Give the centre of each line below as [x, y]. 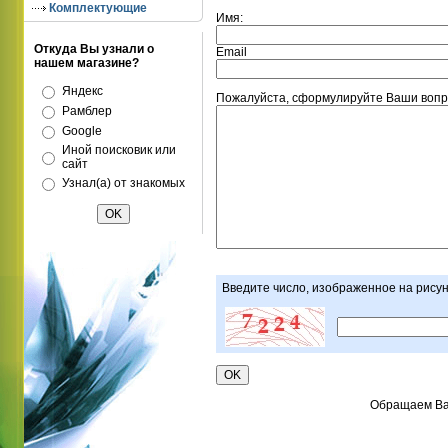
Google [82, 131]
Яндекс [82, 91]
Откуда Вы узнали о [94, 49]
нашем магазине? [86, 63]
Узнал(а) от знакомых [123, 183]
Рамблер [87, 111]
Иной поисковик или [119, 150]
